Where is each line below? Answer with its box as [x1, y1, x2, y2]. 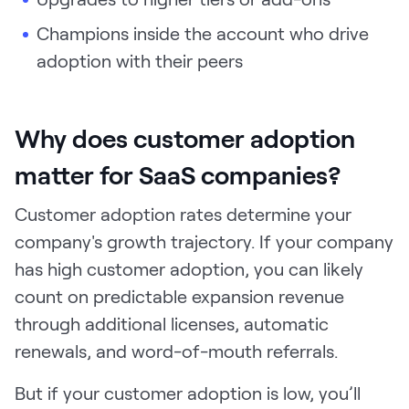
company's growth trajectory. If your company [15, 229, 393, 252]
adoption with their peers [37, 48, 243, 71]
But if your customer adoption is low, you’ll [15, 381, 361, 404]
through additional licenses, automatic [15, 311, 329, 334]
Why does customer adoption [15, 121, 355, 153]
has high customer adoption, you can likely [15, 257, 363, 279]
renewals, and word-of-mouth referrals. [15, 339, 338, 362]
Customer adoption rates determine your [15, 202, 351, 225]
